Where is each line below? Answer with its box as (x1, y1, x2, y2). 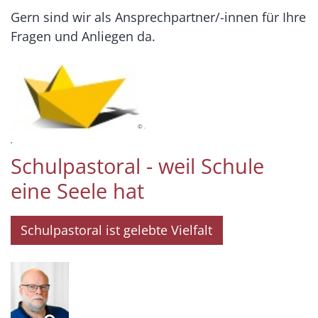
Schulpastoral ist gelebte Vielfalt (21, 221, 213, 239)
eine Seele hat (11, 176, 144, 204)
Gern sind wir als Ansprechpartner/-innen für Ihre (11, 8, 306, 26)
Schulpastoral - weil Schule (11, 151, 264, 180)
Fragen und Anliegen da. (11, 27, 155, 45)
